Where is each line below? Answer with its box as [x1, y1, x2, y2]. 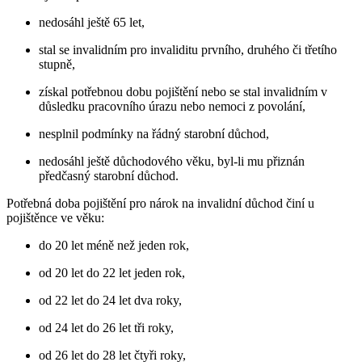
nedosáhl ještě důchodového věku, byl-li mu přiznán [39, 154, 305, 168]
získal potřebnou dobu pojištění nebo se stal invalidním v [39, 84, 327, 99]
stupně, [39, 57, 75, 71]
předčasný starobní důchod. [39, 168, 179, 183]
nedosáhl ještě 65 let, [39, 15, 145, 29]
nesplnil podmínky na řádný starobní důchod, [39, 126, 269, 141]
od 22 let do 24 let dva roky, [39, 293, 182, 307]
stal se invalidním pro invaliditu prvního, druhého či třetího [39, 42, 337, 57]
